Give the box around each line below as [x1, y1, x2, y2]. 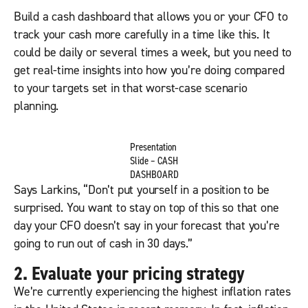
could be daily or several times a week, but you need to [14, 45, 292, 61]
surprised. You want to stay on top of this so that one [14, 200, 279, 217]
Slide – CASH [129, 154, 178, 168]
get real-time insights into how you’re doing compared [14, 63, 285, 79]
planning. [14, 98, 59, 115]
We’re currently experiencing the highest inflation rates [14, 284, 291, 300]
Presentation [129, 140, 177, 155]
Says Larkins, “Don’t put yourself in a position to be [14, 182, 269, 199]
